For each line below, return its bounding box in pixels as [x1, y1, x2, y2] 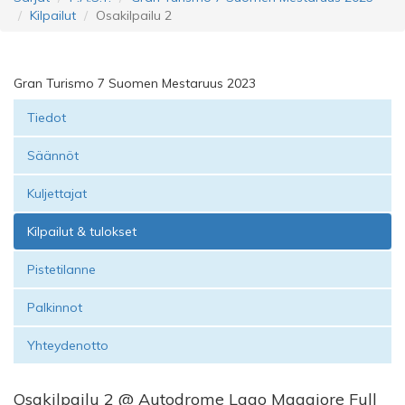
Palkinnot [27, 299, 82, 316]
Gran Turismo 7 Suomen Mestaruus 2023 [14, 75, 256, 91]
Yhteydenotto [27, 337, 108, 353]
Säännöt [27, 147, 79, 164]
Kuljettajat [27, 185, 87, 202]
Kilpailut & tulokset [27, 223, 137, 240]
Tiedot [27, 109, 66, 126]
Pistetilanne [27, 261, 96, 278]
